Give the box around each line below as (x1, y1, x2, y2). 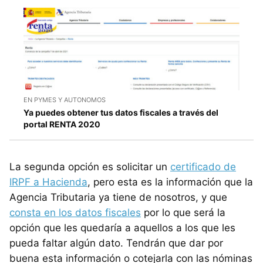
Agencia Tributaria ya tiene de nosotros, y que (9, 191, 227, 203)
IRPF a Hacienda (9, 176, 87, 188)
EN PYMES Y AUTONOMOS (23, 96, 106, 104)
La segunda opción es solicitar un (9, 161, 170, 173)
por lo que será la (141, 207, 225, 218)
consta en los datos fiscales (9, 207, 141, 218)
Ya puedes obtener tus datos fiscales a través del (23, 107, 218, 117)
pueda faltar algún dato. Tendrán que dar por (9, 237, 223, 249)
